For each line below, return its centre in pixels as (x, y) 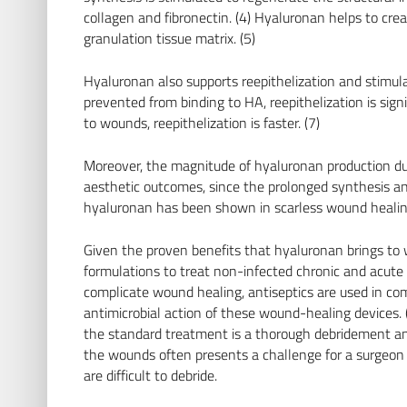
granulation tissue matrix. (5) (169, 38)
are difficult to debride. (150, 375)
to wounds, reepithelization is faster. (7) (202, 122)
